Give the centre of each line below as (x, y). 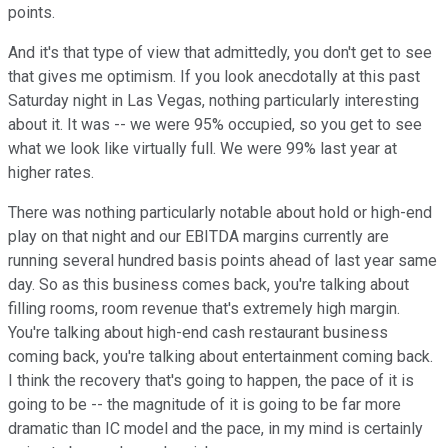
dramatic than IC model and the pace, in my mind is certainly (215, 429)
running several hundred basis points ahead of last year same (222, 261)
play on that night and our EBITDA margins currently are (198, 237)
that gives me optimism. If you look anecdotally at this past (214, 77)
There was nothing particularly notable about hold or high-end (220, 213)
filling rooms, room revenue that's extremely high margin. (204, 309)
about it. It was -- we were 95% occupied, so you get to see (215, 125)
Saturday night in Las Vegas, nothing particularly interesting (213, 101)
